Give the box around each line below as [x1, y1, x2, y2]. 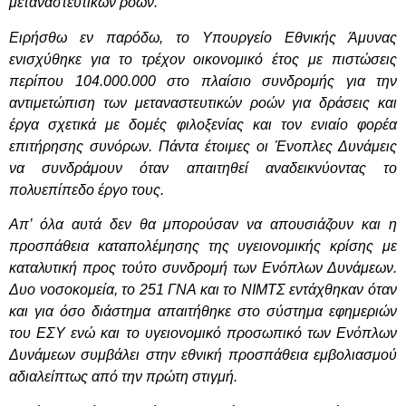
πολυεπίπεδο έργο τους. [9, 181, 164, 198]
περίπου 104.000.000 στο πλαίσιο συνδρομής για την [9, 72, 397, 89]
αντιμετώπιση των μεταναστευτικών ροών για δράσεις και [9, 94, 397, 111]
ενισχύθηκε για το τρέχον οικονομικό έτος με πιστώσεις [9, 51, 397, 67]
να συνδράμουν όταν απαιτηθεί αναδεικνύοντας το [9, 159, 397, 176]
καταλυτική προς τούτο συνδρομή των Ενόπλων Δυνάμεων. [9, 260, 397, 276]
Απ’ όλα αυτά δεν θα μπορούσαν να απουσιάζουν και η [9, 217, 397, 233]
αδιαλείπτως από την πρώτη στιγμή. [9, 369, 237, 385]
